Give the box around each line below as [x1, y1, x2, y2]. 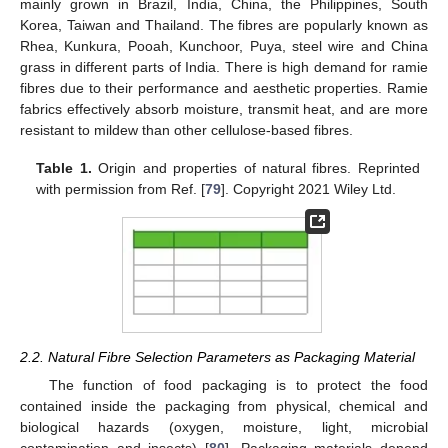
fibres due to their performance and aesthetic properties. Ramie [20, 80, 428, 97]
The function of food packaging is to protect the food [48, 377, 428, 394]
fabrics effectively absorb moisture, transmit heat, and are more [20, 101, 428, 118]
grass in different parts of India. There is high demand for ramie [20, 59, 428, 76]
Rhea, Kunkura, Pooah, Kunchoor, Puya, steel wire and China [20, 38, 428, 55]
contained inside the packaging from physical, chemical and [20, 398, 428, 415]
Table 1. [36, 160, 92, 177]
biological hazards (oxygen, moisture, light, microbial [20, 419, 428, 436]
